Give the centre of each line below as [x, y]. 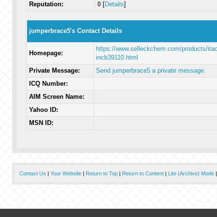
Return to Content [143, 173]
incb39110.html [117, 57]
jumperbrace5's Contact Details [75, 31]
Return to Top [101, 173]
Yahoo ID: [43, 110]
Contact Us [32, 173]
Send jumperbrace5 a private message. [151, 70]
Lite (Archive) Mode [191, 173]
